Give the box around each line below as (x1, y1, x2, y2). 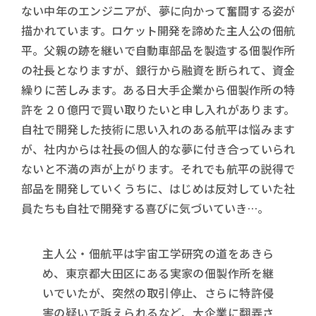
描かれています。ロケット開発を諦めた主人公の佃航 (21, 21, 295, 39)
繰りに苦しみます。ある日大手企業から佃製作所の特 (21, 80, 295, 98)
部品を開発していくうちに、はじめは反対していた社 (21, 179, 295, 197)
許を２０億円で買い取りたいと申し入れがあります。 (21, 100, 295, 118)
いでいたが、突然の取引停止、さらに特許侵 (42, 284, 274, 301)
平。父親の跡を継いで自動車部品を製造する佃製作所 (21, 41, 295, 59)
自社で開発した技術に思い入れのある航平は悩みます (21, 120, 295, 138)
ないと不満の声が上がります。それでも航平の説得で (21, 159, 295, 177)
